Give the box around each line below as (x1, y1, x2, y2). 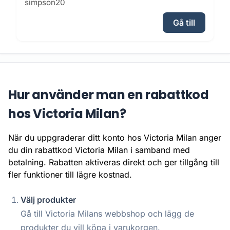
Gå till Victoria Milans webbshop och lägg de (21, 208, 194, 219)
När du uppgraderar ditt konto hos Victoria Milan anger (8, 132, 221, 143)
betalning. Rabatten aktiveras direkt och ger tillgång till (8, 157, 219, 168)
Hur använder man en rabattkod (8, 86, 209, 104)
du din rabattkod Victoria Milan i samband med (8, 145, 190, 156)
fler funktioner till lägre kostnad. (8, 169, 132, 180)
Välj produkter (21, 195, 76, 205)
